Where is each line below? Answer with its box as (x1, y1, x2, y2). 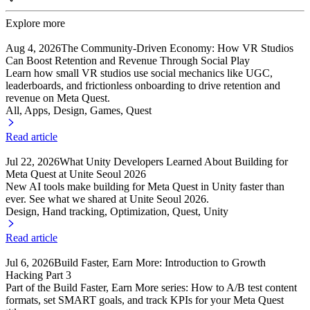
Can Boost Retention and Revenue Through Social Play (6, 55, 250, 67)
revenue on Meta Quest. (6, 92, 110, 104)
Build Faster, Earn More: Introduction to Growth (54, 257, 266, 269)
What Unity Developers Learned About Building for (60, 156, 288, 168)
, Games (84, 104, 120, 117)
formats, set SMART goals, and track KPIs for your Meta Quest (6, 294, 284, 307)
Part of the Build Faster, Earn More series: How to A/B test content (6, 282, 297, 294)
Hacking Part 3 (6, 269, 71, 282)
